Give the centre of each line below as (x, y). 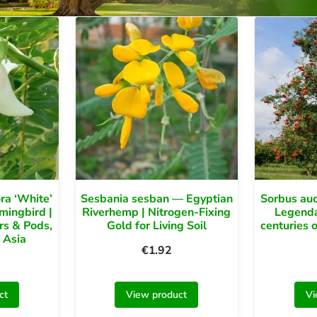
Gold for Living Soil (156, 225)
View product (157, 294)
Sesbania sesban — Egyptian (156, 198)
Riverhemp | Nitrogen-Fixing (157, 212)
